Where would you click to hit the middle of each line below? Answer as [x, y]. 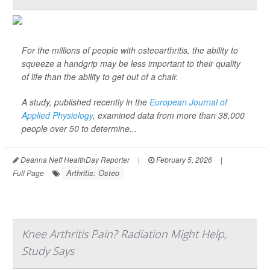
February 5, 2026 [183, 160]
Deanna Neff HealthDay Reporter [74, 160]
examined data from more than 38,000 [170, 115]
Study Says [48, 251]
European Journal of [188, 102]
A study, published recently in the [86, 102]
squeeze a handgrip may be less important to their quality [131, 64]
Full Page [28, 173]
